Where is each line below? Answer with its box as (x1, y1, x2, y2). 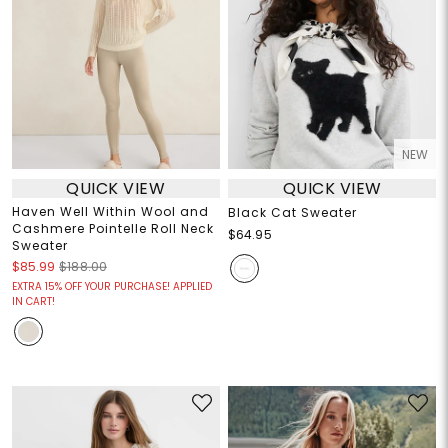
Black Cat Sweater (228, 204, 357, 222)
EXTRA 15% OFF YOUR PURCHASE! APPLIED (11, 279, 212, 295)
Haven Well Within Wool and (11, 203, 209, 221)
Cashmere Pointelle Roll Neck (11, 220, 214, 238)
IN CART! (11, 294, 55, 310)
